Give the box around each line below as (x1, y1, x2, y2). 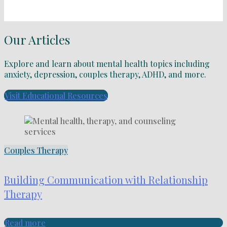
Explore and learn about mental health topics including (4, 58, 210, 69)
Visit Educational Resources (5, 90, 107, 101)
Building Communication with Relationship (4, 172, 208, 186)
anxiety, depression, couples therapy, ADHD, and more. (4, 69, 206, 80)
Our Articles (4, 31, 70, 48)
